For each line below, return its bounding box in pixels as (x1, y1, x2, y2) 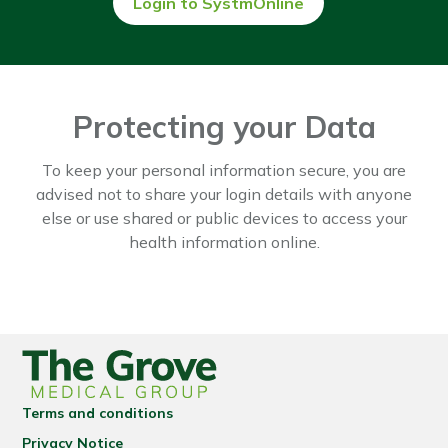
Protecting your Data (72, 108, 376, 146)
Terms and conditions (22, 404, 174, 422)
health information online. (128, 232, 320, 252)
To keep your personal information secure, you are (42, 160, 406, 180)
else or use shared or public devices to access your (41, 208, 407, 228)
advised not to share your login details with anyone (36, 184, 412, 204)
